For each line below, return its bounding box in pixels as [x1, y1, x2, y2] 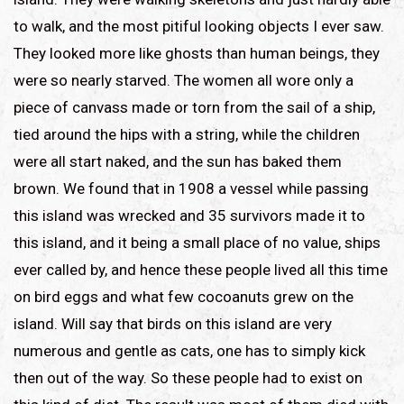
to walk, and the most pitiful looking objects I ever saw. [14, 16, 384, 35]
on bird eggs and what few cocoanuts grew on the [14, 287, 353, 306]
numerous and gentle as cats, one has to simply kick [14, 341, 365, 360]
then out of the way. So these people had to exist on [14, 368, 363, 387]
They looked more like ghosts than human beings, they [14, 43, 380, 62]
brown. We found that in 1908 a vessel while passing [14, 179, 369, 197]
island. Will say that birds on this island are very [14, 314, 332, 333]
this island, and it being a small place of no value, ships [14, 233, 381, 252]
